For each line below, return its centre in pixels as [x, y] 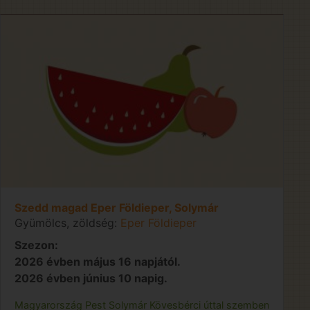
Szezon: [36, 245]
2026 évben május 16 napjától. [98, 261]
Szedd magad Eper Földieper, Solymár [117, 207]
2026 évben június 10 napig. [91, 278]
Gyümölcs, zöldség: [66, 222]
